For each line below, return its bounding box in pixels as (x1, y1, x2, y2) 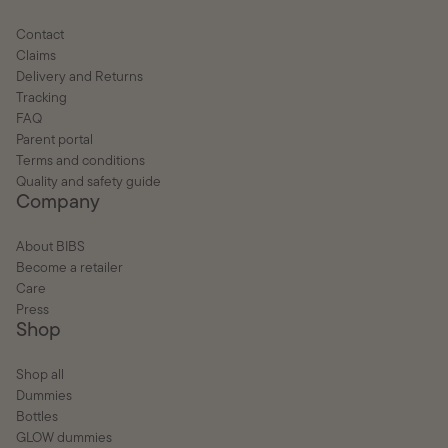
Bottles (16, 410, 59, 426)
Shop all (16, 368, 65, 384)
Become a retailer (16, 261, 124, 277)
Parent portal (16, 133, 94, 149)
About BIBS (16, 240, 86, 256)
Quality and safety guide (16, 175, 162, 191)
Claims (16, 49, 57, 65)
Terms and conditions (16, 154, 146, 170)
